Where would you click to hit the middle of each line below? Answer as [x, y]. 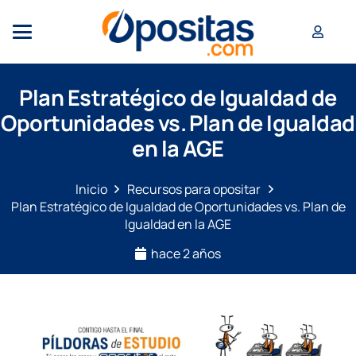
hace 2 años [186, 254]
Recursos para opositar [194, 190]
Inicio [91, 190]
